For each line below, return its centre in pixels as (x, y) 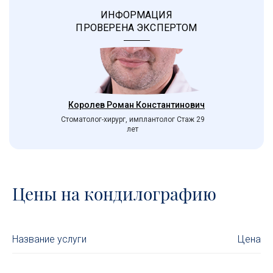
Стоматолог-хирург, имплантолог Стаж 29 (133, 120)
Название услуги (49, 239)
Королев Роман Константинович (136, 105)
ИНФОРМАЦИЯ (136, 15)
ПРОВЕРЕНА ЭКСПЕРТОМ (136, 28)
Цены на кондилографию (114, 193)
